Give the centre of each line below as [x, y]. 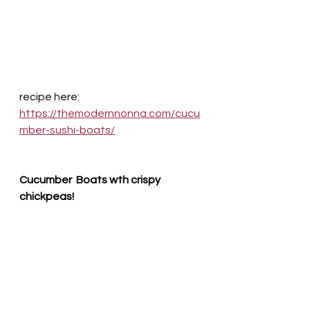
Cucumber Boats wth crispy [91, 180]
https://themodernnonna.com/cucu [110, 113]
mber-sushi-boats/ [67, 130]
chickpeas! [49, 197]
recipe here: [49, 97]
